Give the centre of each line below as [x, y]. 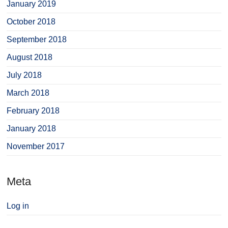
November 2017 [36, 146]
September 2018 [37, 39]
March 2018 [28, 93]
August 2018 [30, 57]
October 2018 [31, 22]
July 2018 [24, 75]
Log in [18, 206]
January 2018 [32, 129]
